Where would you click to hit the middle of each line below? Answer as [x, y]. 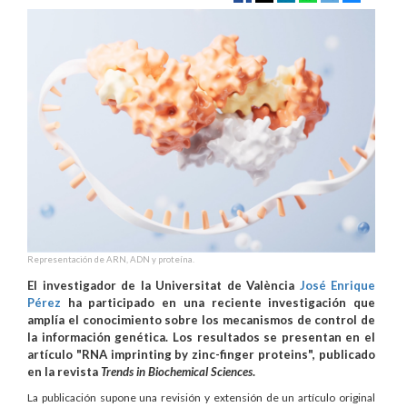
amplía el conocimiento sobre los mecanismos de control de [201, 319]
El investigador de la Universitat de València [164, 285]
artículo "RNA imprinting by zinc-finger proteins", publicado [201, 354]
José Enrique [337, 285]
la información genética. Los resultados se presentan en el [201, 337]
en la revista [64, 371]
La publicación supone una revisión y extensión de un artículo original [201, 397]
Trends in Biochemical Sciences [177, 371]
